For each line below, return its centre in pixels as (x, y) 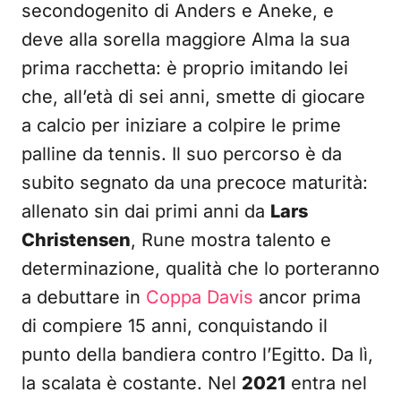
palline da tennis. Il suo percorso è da (182, 154)
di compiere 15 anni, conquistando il (175, 326)
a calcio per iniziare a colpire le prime (181, 125)
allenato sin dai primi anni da (146, 211)
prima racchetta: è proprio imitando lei (185, 68)
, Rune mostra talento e (231, 240)
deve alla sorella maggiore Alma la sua (186, 39)
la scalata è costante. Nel (132, 383)
